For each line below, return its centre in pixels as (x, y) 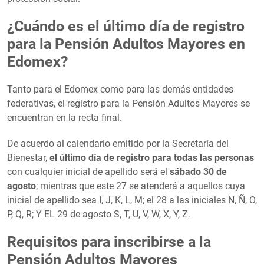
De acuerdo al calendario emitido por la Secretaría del (118, 143)
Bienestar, (28, 157)
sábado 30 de (198, 171)
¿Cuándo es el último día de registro (126, 26)
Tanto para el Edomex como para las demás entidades (120, 89)
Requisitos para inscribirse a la (109, 242)
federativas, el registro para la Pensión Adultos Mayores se (128, 103)
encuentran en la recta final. (65, 117)
